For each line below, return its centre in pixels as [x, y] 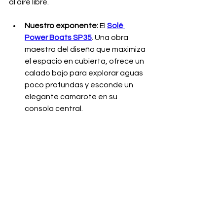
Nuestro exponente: [61, 26]
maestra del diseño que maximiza [86, 50]
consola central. [54, 109]
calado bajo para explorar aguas [85, 73]
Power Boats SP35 [58, 38]
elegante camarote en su [72, 97]
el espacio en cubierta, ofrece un [85, 61]
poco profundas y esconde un [80, 85]
